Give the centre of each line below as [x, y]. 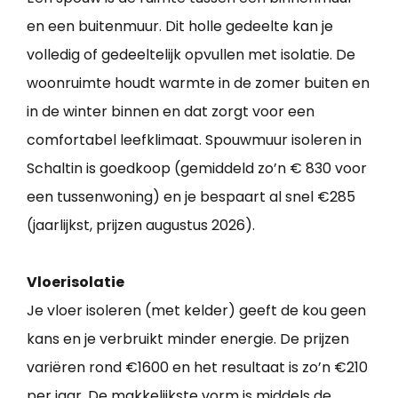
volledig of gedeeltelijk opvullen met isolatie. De [191, 55]
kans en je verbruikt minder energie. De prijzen [188, 339]
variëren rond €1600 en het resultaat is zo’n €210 [197, 368]
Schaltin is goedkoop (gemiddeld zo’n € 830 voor [197, 169]
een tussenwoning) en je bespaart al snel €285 [191, 197]
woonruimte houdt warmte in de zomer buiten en [198, 84]
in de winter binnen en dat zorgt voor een [171, 112]
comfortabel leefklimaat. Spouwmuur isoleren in [194, 140]
